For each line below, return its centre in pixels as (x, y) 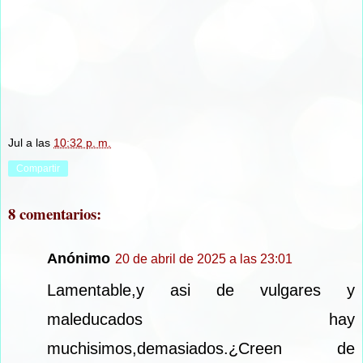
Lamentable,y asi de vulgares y (201, 290)
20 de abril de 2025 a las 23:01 (204, 259)
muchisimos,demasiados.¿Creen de (201, 349)
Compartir (38, 169)
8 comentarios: (55, 213)
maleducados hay (201, 320)
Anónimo (79, 259)
